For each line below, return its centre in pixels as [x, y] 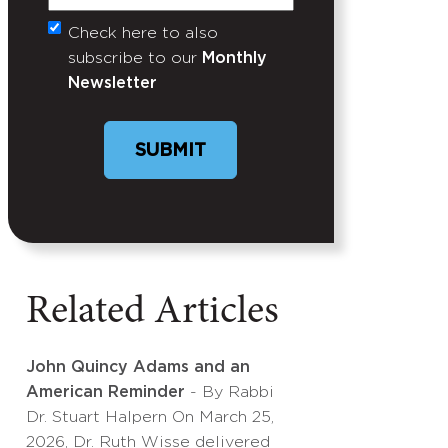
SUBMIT [171, 151]
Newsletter [112, 83]
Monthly [234, 58]
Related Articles [152, 313]
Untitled [92, 39]
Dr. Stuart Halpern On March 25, [150, 417]
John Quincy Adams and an [138, 367]
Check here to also [143, 33]
